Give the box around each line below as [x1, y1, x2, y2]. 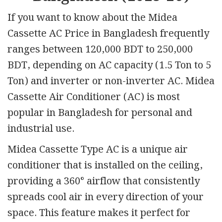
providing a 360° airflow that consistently [7, 173, 200, 189]
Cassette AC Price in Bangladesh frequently [7, 25, 209, 42]
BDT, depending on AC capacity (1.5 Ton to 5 [7, 57, 211, 73]
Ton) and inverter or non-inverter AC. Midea [7, 73, 215, 89]
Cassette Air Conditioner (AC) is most [7, 89, 180, 105]
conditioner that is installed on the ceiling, [7, 157, 203, 173]
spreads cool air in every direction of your [7, 189, 204, 205]
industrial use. [7, 120, 74, 137]
